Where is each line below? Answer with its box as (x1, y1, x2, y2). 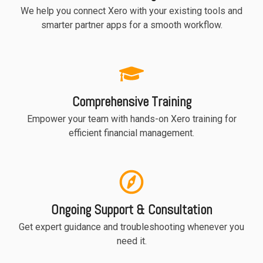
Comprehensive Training (72, 92, 191, 110)
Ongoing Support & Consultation (51, 200, 212, 218)
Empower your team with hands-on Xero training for (26, 113, 237, 124)
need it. (116, 235, 147, 247)
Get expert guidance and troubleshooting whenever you (19, 221, 244, 232)
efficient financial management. (69, 127, 194, 139)
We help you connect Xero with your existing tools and (21, 5, 242, 16)
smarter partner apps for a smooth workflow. (41, 19, 222, 31)
